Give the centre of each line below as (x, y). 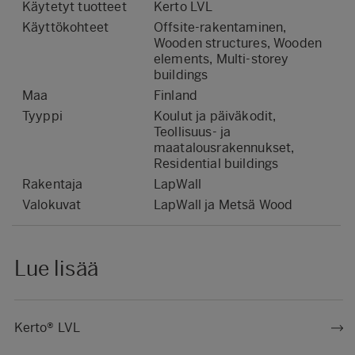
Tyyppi (42, 116)
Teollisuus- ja (193, 132)
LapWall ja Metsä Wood (223, 204)
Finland (176, 95)
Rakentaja (53, 184)
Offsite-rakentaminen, (220, 27)
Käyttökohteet (66, 27)
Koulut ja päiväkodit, (215, 116)
